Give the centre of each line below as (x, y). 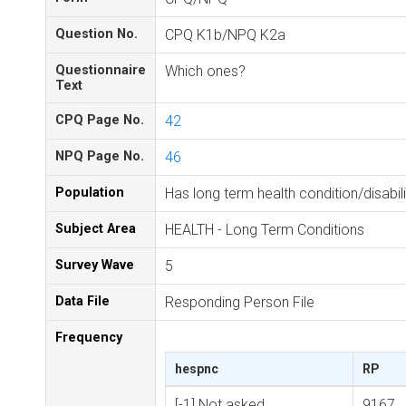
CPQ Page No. (100, 120)
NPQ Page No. (100, 156)
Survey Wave (95, 265)
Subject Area (96, 229)
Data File (82, 301)
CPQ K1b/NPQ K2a (225, 35)
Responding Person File (240, 302)
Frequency (89, 338)
